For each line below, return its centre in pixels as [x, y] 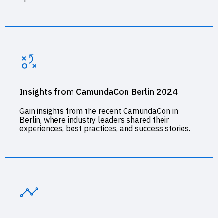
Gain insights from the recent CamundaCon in [99, 111]
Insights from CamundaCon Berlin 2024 [99, 91]
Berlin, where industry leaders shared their [94, 119]
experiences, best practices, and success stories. [105, 128]
